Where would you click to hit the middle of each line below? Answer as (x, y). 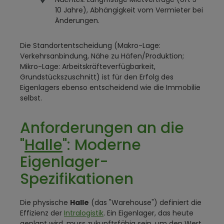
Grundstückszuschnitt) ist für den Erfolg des (97, 77)
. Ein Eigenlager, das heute (148, 213)
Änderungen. (77, 20)
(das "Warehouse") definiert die (145, 202)
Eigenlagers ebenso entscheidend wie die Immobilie (110, 87)
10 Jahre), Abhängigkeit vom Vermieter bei (129, 10)
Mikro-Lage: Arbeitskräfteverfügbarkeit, (88, 66)
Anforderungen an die (102, 128)
